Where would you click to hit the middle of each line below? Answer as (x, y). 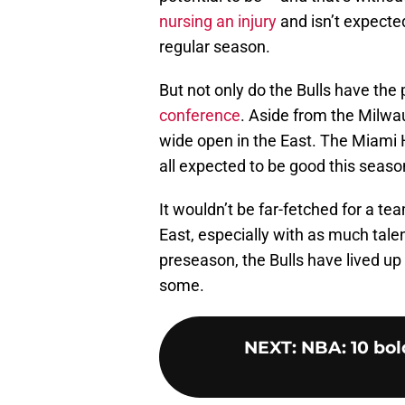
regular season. (215, 47)
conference (200, 116)
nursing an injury (218, 22)
